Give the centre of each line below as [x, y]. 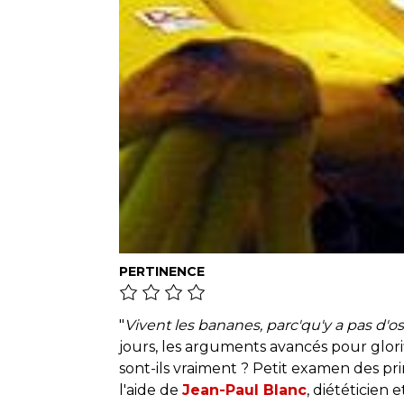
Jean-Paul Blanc [244, 390]
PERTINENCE [162, 272]
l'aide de [151, 390]
